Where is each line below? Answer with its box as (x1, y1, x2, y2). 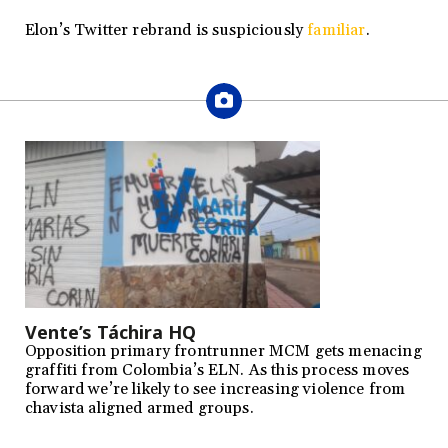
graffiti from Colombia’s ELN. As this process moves (25, 359, 410, 380)
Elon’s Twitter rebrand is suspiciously (25, 20, 308, 41)
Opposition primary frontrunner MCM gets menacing (25, 340, 422, 361)
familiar (307, 20, 366, 41)
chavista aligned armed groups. (25, 397, 254, 418)
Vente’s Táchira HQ (25, 319, 196, 344)
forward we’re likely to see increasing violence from (25, 378, 406, 399)
